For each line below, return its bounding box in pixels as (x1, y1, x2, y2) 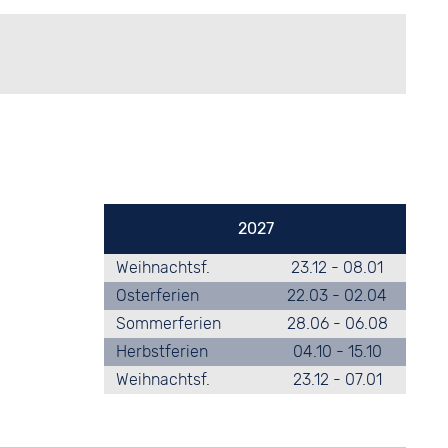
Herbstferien (115, 342, 208, 361)
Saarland (63, 131, 129, 150)
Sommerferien (115, 314, 221, 333)
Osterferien (115, 286, 199, 305)
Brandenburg (63, 77, 158, 96)
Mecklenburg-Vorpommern (63, 104, 258, 123)
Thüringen (63, 158, 137, 177)
